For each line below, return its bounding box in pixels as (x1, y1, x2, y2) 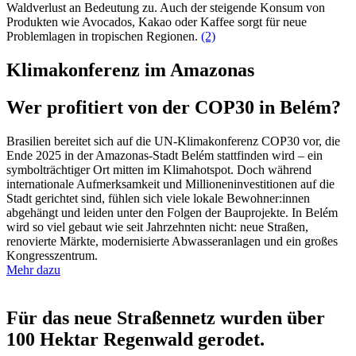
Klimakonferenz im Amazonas (6, 60, 254, 81)
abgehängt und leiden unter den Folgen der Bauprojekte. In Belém (6, 206, 338, 220)
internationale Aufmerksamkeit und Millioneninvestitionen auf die (6, 177, 335, 192)
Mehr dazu (6, 263, 60, 277)
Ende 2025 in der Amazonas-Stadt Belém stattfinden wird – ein (6, 149, 323, 163)
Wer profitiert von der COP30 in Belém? (6, 97, 341, 118)
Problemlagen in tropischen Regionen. (6, 29, 201, 44)
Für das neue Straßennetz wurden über (6, 308, 325, 329)
